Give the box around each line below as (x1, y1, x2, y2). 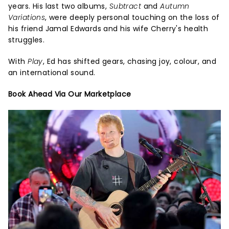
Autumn (160, 1, 190, 11)
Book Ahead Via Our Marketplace (8, 89, 131, 99)
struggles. (8, 35, 45, 45)
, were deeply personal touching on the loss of (45, 12, 220, 22)
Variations (8, 12, 45, 22)
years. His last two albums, (8, 1, 109, 11)
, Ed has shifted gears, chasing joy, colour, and (42, 56, 216, 66)
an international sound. (8, 67, 96, 78)
